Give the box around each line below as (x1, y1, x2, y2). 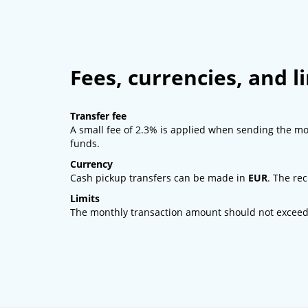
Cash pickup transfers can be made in (70, 171, 248, 185)
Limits (70, 192, 100, 206)
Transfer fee (70, 109, 126, 123)
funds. (70, 137, 100, 151)
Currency (70, 157, 113, 171)
